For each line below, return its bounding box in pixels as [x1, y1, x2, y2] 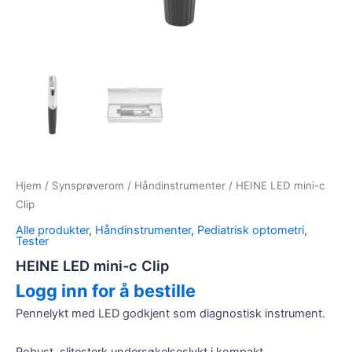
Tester [16, 233, 49, 248]
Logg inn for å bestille [16, 280, 196, 302]
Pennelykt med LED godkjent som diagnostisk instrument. [16, 306, 325, 321]
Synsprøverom [52, 179, 124, 192]
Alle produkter [16, 222, 89, 237]
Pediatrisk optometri [197, 222, 304, 237]
